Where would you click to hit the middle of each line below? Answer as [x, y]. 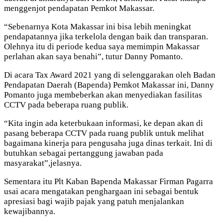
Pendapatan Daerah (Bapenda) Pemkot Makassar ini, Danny [109, 85]
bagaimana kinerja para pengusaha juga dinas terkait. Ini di [108, 143]
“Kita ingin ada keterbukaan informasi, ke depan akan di [104, 123]
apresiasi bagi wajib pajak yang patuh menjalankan [94, 201]
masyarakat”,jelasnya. [43, 163]
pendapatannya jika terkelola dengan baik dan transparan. [106, 36]
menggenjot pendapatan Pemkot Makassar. [79, 8]
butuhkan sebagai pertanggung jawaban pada [84, 153]
